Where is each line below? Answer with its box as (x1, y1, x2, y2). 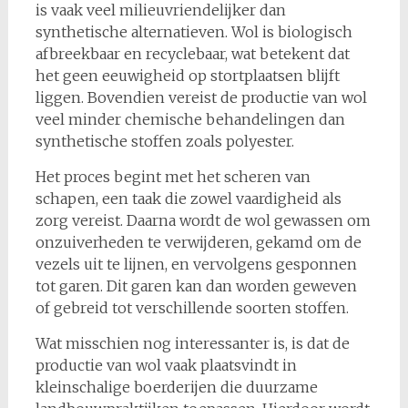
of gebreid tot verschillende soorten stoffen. (35, 299, 349, 317)
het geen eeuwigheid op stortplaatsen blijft (35, 66, 340, 85)
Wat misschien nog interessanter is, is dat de (35, 334, 350, 352)
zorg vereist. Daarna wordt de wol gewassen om (35, 211, 371, 229)
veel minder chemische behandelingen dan (35, 110, 345, 128)
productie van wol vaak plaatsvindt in (35, 356, 297, 374)
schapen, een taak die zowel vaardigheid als (35, 189, 342, 208)
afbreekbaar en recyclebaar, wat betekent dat (35, 45, 350, 63)
